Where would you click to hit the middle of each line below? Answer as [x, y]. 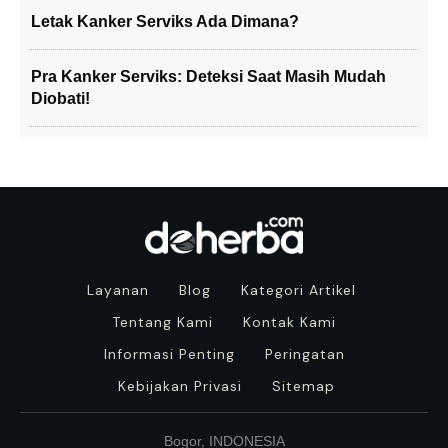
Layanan [118, 290]
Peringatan [304, 354]
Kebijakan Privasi [180, 386]
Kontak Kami [289, 322]
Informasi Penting [169, 354]
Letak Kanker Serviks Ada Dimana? [165, 21]
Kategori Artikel [298, 290]
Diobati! [60, 98]
